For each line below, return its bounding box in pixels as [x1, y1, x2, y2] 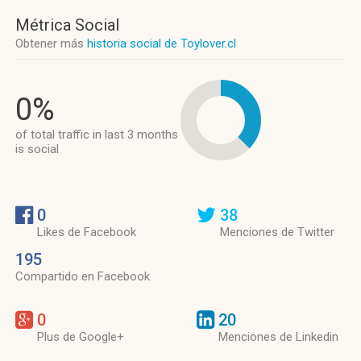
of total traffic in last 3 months [15, 127, 178, 142]
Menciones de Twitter [220, 225, 334, 239]
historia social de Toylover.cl [87, 36, 236, 51]
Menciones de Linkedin [218, 330, 338, 344]
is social [15, 142, 59, 156]
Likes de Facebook [37, 225, 136, 239]
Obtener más [15, 36, 87, 51]
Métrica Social [15, 15, 119, 35]
